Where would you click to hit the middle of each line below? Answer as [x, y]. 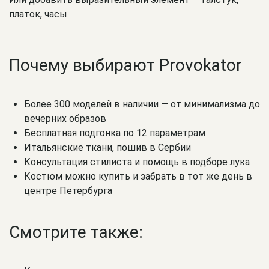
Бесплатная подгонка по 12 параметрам [115, 133]
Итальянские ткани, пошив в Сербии [107, 147]
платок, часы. [39, 14]
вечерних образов [65, 118]
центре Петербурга [68, 190]
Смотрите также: [76, 232]
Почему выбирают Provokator [125, 65]
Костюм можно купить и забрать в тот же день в [138, 176]
